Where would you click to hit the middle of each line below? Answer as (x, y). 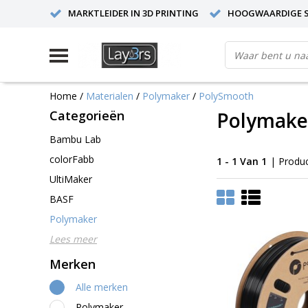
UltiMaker (71, 179)
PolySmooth (226, 96)
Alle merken (102, 287)
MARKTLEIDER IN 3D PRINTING (133, 13)
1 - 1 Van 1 (242, 161)
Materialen (110, 96)
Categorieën (87, 115)
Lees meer (73, 239)
